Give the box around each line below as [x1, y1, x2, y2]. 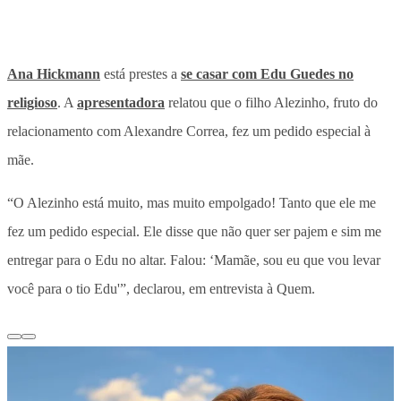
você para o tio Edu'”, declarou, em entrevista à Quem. [7, 280, 315, 296]
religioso [7, 94, 57, 110]
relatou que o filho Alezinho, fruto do [165, 94, 378, 110]
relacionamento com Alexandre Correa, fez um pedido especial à [7, 123, 371, 139]
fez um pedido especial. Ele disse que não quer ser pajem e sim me [7, 223, 381, 239]
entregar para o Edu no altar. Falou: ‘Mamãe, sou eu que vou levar [7, 252, 380, 268]
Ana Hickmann [7, 65, 100, 81]
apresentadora [77, 94, 165, 110]
